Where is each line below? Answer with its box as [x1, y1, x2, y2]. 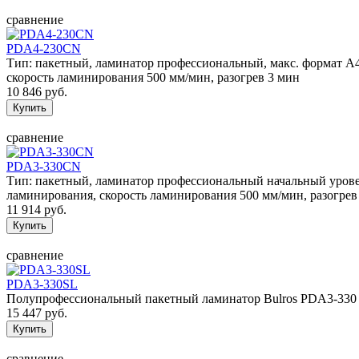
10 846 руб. [6, 84, 67, 99]
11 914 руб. [6, 202, 67, 216]
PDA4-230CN [6, 41, 81, 55]
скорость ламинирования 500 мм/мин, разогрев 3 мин [6, 70, 300, 84]
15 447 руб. [6, 305, 67, 320]
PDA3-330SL [6, 276, 78, 291]
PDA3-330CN [6, 159, 81, 173]
